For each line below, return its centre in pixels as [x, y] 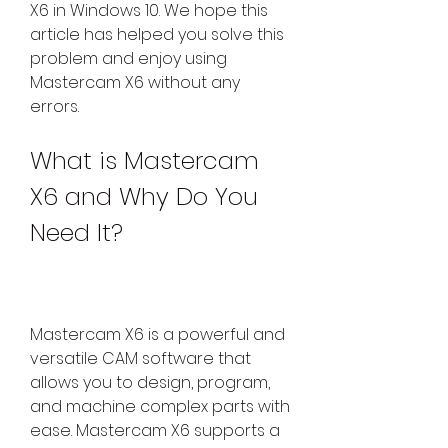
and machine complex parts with [160, 407]
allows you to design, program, [150, 383]
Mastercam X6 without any [135, 83]
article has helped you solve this [157, 35]
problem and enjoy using [128, 59]
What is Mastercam [144, 161]
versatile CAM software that [140, 359]
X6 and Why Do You [144, 197]
